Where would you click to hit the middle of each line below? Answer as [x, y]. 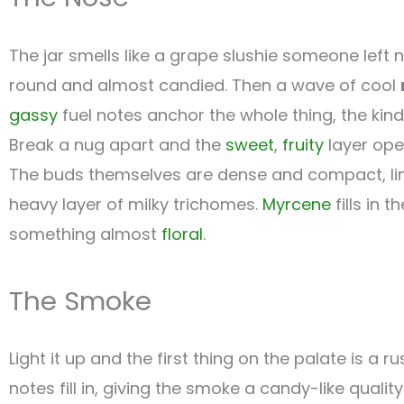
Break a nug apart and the [117, 144]
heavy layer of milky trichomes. [136, 204]
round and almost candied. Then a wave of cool [205, 85]
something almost [85, 234]
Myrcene [297, 204]
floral [182, 234]
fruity [303, 144]
